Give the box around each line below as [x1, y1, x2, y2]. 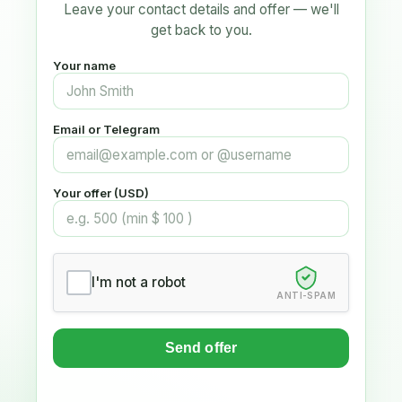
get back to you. [150, 21, 252, 39]
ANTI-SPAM [276, 289, 336, 301]
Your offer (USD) [53, 185, 149, 200]
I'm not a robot [92, 274, 186, 292]
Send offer [164, 339, 238, 355]
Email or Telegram [53, 121, 160, 136]
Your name [53, 57, 116, 73]
